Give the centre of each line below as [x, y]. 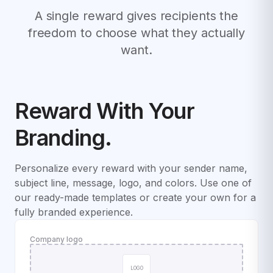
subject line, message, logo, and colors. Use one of [133, 183]
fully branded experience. [74, 212]
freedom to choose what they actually [136, 33]
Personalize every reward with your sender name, [131, 168]
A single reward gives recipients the [136, 16]
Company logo [56, 239]
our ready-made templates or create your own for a [135, 197]
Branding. [63, 137]
